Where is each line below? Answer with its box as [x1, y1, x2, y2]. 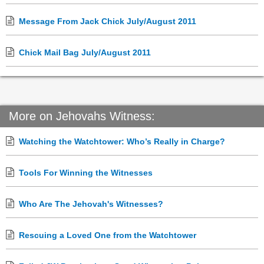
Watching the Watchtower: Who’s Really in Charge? [19, 137, 225, 147]
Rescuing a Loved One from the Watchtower [19, 230, 196, 240]
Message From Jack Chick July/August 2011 [19, 16, 196, 27]
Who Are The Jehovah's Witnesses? [19, 199, 163, 209]
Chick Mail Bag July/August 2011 [19, 48, 151, 58]
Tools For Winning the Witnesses [19, 168, 153, 178]
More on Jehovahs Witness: [9, 110, 155, 123]
